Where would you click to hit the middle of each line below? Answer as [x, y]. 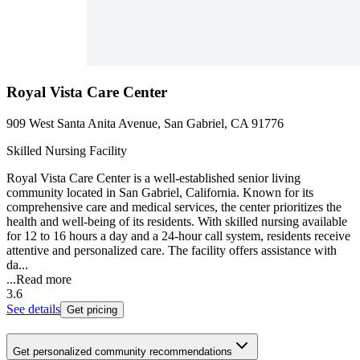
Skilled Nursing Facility [67, 151]
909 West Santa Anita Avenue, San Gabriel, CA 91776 [145, 124]
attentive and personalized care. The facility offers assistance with [172, 251]
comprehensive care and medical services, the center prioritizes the [174, 207]
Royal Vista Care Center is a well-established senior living [153, 178]
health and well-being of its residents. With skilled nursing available [177, 222]
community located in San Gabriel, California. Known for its [160, 193]
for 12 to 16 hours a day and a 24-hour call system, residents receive [178, 236]
